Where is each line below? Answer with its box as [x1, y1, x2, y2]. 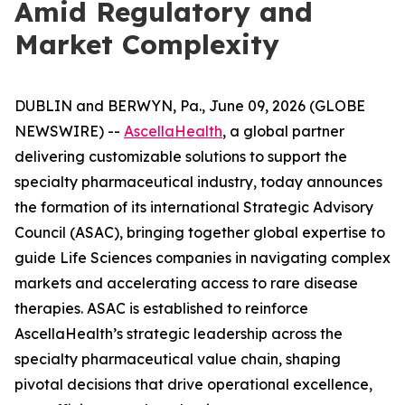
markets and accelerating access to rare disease [14, 274, 358, 292]
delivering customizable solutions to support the [14, 147, 347, 165]
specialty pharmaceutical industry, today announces [14, 173, 382, 191]
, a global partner [222, 122, 344, 140]
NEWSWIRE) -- [14, 122, 124, 140]
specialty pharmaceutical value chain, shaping [14, 350, 341, 368]
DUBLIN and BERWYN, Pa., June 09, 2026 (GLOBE [14, 97, 365, 115]
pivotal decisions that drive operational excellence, [14, 375, 372, 393]
